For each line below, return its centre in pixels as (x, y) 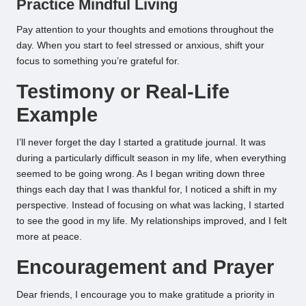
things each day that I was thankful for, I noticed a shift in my (147, 190)
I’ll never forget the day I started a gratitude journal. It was (141, 143)
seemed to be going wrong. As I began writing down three (141, 174)
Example (57, 115)
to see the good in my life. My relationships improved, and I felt (152, 221)
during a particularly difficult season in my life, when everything (151, 158)
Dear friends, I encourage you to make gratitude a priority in (145, 295)
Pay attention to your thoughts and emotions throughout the (145, 30)
